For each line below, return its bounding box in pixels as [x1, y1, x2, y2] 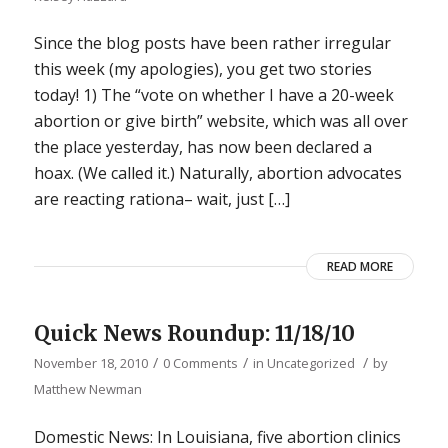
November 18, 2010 [33, 354, 148, 373]
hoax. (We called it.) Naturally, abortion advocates [33, 162, 402, 185]
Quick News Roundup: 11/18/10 [33, 320, 355, 348]
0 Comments [162, 354, 238, 373]
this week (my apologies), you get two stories [33, 58, 372, 81]
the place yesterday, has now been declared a [33, 136, 372, 159]
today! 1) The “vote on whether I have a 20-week [33, 84, 394, 107]
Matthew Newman [33, 380, 142, 399]
